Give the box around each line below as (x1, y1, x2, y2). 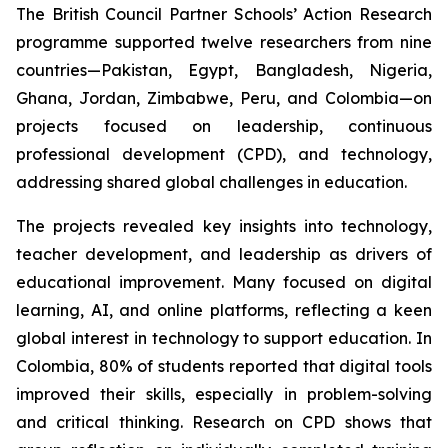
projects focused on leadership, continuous (16, 116, 432, 137)
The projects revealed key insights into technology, (16, 216, 432, 237)
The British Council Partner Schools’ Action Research (16, 4, 432, 25)
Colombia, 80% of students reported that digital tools (16, 356, 432, 377)
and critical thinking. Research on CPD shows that (16, 412, 432, 433)
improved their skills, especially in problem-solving (16, 384, 432, 405)
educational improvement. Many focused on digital (16, 272, 432, 293)
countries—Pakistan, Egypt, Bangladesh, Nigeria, (16, 60, 432, 81)
